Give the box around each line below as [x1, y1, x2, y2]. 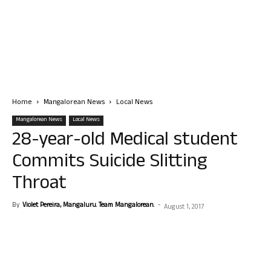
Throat [12, 169, 67, 201]
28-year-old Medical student [12, 125, 238, 157]
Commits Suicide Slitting [12, 147, 207, 179]
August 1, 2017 [164, 202, 204, 213]
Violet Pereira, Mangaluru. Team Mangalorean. [22, 200, 154, 211]
